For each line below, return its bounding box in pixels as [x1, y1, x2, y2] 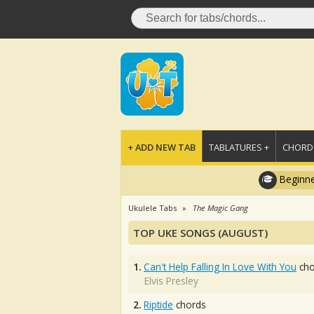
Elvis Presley [144, 274, 198, 287]
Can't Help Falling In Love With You [144, 260, 296, 273]
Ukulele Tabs [128, 203, 177, 213]
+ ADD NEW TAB [128, 141, 196, 153]
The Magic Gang [193, 203, 248, 213]
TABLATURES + [209, 141, 269, 153]
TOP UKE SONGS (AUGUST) [133, 226, 268, 240]
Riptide [144, 298, 173, 311]
